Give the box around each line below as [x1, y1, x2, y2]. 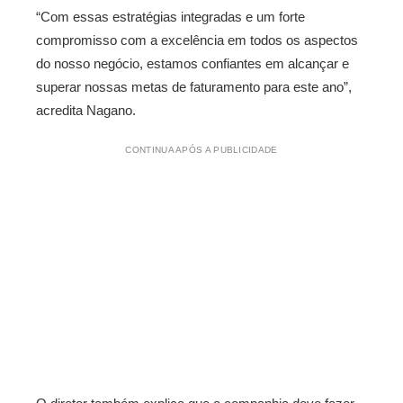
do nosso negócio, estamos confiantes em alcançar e [36, 56, 349, 71]
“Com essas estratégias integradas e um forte [36, 9, 305, 24]
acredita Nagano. [36, 103, 136, 118]
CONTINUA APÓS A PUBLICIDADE [125, 145, 278, 155]
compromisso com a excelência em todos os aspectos [36, 32, 358, 48]
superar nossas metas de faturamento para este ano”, [36, 79, 352, 94]
